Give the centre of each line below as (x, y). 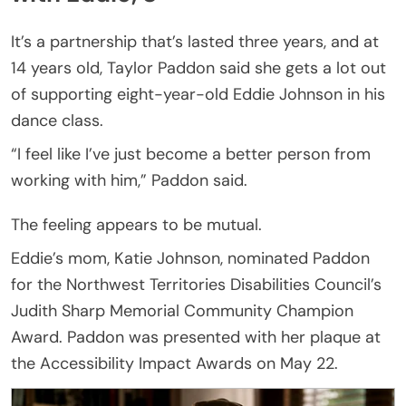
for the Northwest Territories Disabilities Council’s (196, 284)
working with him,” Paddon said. (129, 180)
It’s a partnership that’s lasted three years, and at (195, 41)
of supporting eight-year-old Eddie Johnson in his (198, 94)
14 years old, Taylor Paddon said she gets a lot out (198, 68)
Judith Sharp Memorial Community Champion (182, 310)
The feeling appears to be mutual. (136, 224)
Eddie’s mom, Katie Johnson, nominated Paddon (190, 258)
